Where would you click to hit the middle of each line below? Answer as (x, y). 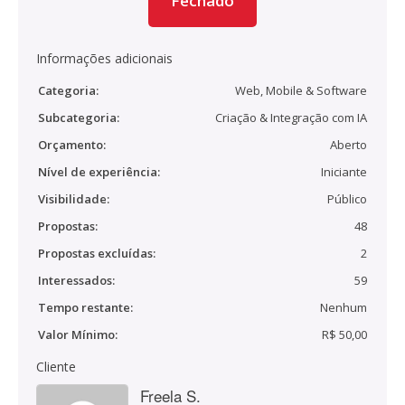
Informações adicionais (104, 58)
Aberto (348, 145)
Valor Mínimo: (78, 334)
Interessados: (76, 280)
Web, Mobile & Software (301, 90)
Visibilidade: (74, 199)
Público (347, 199)
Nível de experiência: (99, 172)
